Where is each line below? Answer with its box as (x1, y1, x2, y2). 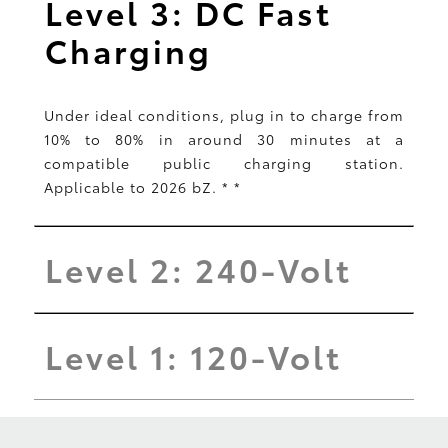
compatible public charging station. (43, 152, 405, 173)
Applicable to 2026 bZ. (43, 176, 222, 197)
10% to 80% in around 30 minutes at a (43, 128, 405, 149)
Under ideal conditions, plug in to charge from (43, 104, 405, 125)
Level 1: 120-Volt (44, 332, 342, 378)
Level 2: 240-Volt (44, 245, 352, 291)
